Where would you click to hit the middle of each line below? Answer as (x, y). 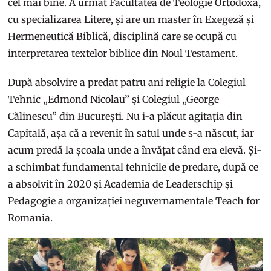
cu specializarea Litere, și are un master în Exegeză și (131, 19)
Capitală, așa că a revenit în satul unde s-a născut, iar (131, 133)
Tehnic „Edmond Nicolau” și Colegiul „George (114, 99)
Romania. (31, 217)
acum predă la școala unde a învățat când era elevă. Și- (135, 150)
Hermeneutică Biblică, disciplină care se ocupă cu (122, 36)
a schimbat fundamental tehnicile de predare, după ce (133, 167)
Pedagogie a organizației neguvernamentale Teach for (134, 201)
